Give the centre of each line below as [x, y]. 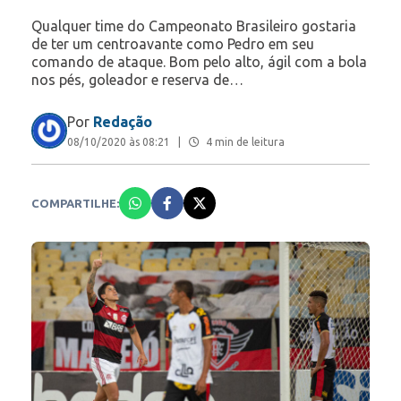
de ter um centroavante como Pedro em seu [173, 44]
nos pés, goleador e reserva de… [137, 80]
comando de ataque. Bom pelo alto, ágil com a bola [199, 62]
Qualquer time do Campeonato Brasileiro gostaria [194, 26]
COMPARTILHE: [75, 204]
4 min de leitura [244, 142]
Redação [123, 122]
